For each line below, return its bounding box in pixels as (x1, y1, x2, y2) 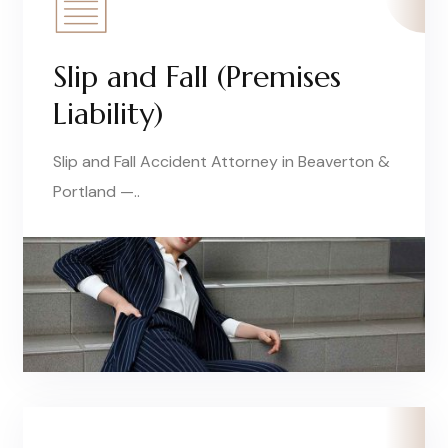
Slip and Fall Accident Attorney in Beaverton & (53, 150, 390, 172)
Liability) (53, 94, 163, 132)
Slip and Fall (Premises (53, 57, 341, 95)
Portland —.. (53, 180, 140, 202)
